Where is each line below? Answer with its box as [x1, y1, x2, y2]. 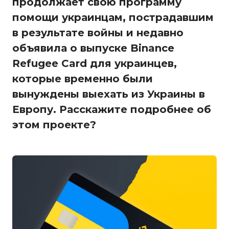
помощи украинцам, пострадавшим [12, 11, 214, 24]
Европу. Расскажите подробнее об [12, 103, 211, 116]
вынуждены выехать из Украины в [12, 87, 205, 100]
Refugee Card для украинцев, [12, 57, 177, 70]
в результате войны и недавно [12, 26, 184, 39]
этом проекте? [12, 118, 96, 131]
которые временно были [12, 72, 153, 85]
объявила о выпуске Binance [12, 41, 174, 54]
